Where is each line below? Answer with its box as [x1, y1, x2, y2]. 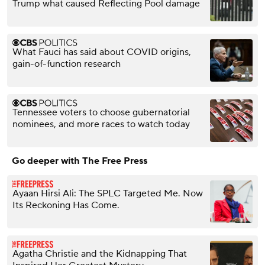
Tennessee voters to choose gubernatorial [12, 106, 190, 118]
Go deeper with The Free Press [12, 154, 147, 167]
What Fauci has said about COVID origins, [12, 46, 191, 58]
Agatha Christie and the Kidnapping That [12, 247, 187, 260]
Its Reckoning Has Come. [12, 199, 119, 211]
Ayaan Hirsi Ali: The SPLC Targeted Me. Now [12, 187, 203, 199]
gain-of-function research [12, 57, 121, 70]
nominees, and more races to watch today [12, 118, 190, 130]
